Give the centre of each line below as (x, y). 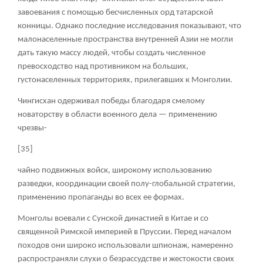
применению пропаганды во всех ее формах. (101, 198)
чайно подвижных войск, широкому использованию (115, 171)
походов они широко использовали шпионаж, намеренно (125, 246)
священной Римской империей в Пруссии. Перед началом (124, 232)
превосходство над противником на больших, (103, 67)
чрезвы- (32, 129)
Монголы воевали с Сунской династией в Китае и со (113, 219)
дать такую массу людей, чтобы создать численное (112, 53)
